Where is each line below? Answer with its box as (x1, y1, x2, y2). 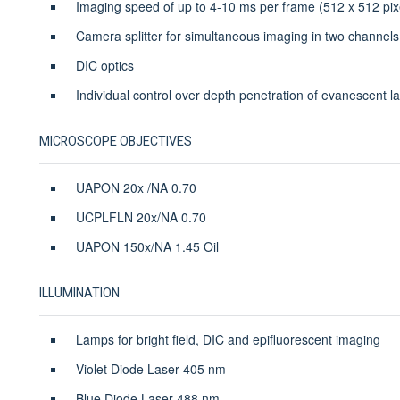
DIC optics (75, 55, 134, 74)
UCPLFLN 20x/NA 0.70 (75, 207, 206, 226)
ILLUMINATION (38, 283, 120, 303)
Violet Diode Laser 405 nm (75, 359, 226, 378)
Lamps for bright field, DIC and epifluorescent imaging (75, 329, 380, 348)
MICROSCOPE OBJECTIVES (38, 131, 192, 151)
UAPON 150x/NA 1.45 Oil (75, 237, 222, 255)
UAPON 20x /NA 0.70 (75, 178, 196, 196)
